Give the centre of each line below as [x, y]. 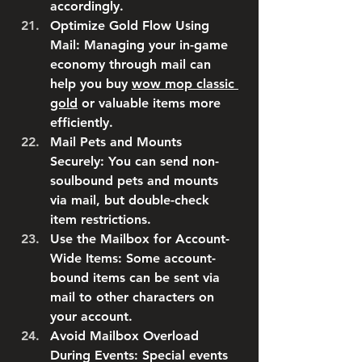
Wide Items [84, 258]
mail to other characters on [132, 297]
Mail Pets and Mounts [116, 142]
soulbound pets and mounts [134, 181]
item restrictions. [101, 219]
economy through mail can [130, 64]
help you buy [91, 84]
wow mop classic [183, 84]
